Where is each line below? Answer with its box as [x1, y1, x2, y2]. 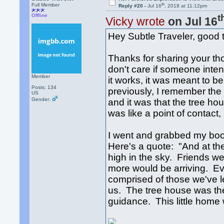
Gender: [31, 96, 52, 102]
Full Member [31, 2, 60, 7]
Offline [31, 12, 48, 18]
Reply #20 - [118, 3, 147, 9]
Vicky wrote [105, 15, 165, 28]
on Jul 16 [165, 15, 218, 28]
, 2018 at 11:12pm [164, 3, 207, 9]
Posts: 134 [31, 84, 57, 90]
